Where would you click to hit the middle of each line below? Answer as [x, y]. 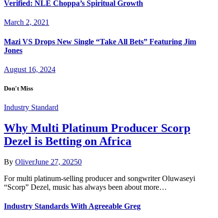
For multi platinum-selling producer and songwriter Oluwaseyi [100, 179]
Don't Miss [18, 89]
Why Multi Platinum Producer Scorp [97, 128]
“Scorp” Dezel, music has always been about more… [85, 187]
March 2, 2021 [27, 22]
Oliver [25, 162]
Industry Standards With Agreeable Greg [72, 206]
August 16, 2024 [30, 69]
